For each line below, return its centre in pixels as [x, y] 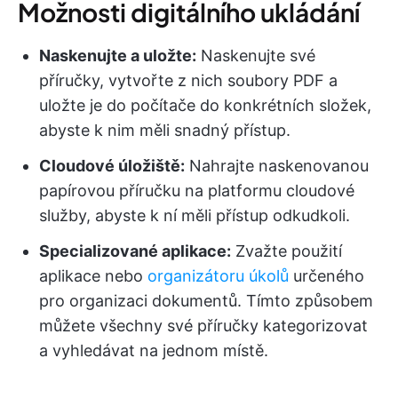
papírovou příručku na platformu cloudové [197, 191]
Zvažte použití [287, 251]
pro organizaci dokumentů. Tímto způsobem [206, 301]
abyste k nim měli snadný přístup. [165, 131]
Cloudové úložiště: [112, 166]
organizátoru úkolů [218, 276]
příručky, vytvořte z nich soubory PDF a [188, 81]
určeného [326, 276]
